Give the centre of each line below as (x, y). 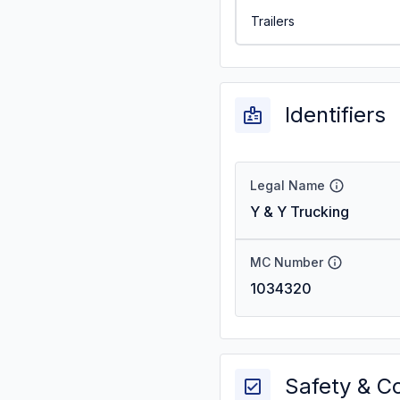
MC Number (287, 262)
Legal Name (287, 185)
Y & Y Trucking (300, 212)
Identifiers (335, 115)
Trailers (272, 21)
